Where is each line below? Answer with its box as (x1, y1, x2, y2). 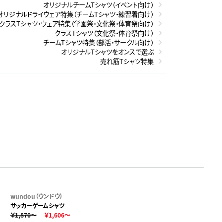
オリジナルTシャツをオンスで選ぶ (61, 47, 154, 56)
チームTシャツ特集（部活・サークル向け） (43, 37, 154, 47)
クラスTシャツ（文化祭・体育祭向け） (55, 28, 154, 38)
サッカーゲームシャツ (10, 201, 65, 210)
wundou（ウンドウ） (10, 191, 63, 200)
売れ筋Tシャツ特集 (100, 56, 154, 66)
